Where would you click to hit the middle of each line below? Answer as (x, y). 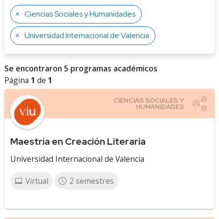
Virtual (37, 181)
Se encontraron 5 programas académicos (81, 68)
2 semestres (92, 181)
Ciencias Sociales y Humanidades (80, 14)
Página (18, 80)
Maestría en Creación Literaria (78, 141)
